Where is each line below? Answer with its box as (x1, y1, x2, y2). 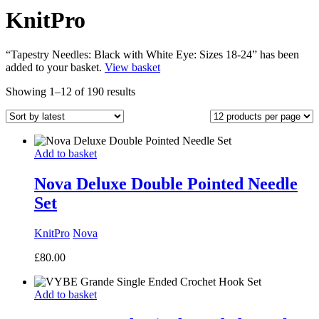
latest (135, 110, 157, 123)
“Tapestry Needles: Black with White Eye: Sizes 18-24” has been (6, 48, 299, 61)
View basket (105, 61, 160, 74)
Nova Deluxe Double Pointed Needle (34, 174, 298, 194)
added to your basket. (6, 61, 105, 74)
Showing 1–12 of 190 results (6, 85, 135, 98)
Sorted (135, 85, 164, 98)
